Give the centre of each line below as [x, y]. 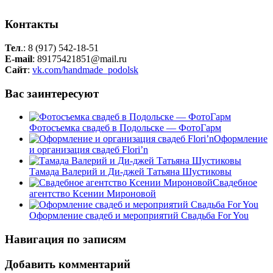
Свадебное [235, 183]
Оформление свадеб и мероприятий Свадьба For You [139, 216]
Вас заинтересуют [52, 93]
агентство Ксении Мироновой [93, 194]
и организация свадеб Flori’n [89, 150]
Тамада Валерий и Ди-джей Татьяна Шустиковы [130, 172]
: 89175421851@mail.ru [80, 58]
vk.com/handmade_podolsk [85, 69]
